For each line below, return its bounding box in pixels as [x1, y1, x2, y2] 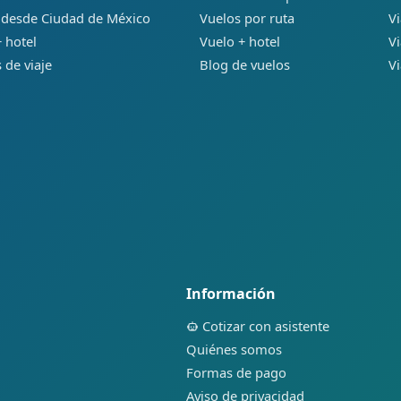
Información [186, 284, 276, 304]
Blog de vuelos [200, 55, 291, 74]
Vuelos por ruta [200, 9, 295, 28]
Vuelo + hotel [200, 32, 281, 51]
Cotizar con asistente [202, 317, 329, 336]
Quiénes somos [186, 340, 282, 359]
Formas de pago [186, 363, 286, 382]
